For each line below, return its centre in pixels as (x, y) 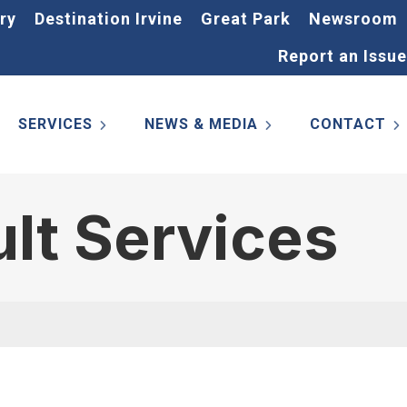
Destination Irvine (109, 19)
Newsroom (353, 19)
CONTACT (348, 124)
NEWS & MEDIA (201, 124)
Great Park (246, 19)
